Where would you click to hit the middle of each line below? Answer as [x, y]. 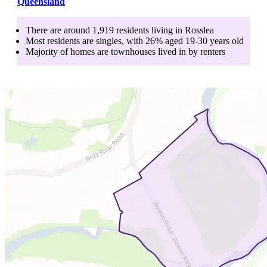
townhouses [133, 51]
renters [213, 51]
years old [226, 41]
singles [109, 41]
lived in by [177, 51]
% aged [170, 41]
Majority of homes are [68, 51]
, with [132, 41]
